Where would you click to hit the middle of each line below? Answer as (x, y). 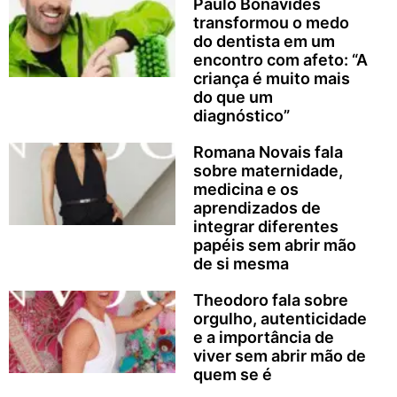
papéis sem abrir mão (274, 245)
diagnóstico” (241, 115)
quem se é (232, 374)
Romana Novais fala (268, 152)
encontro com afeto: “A (280, 59)
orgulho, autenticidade (280, 318)
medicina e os (245, 189)
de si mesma (241, 263)
